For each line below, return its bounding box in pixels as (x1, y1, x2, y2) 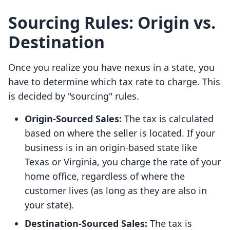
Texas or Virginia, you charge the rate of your (25, 156, 221, 168)
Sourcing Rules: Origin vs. (8, 11, 216, 34)
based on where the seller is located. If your (25, 127, 215, 140)
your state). (25, 199, 74, 212)
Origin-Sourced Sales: (25, 112, 122, 125)
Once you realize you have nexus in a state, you (8, 61, 215, 74)
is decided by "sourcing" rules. (8, 90, 139, 103)
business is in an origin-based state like (25, 141, 197, 154)
